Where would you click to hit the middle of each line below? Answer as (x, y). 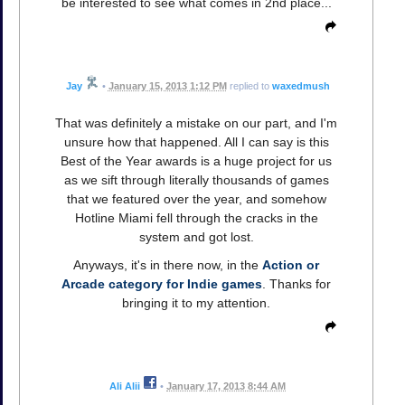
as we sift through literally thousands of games (196, 179)
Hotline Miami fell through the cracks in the (196, 217)
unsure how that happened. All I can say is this (196, 141)
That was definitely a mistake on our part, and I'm (196, 122)
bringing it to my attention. (196, 302)
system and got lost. (196, 236)
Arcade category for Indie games (162, 283)
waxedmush (301, 85)
